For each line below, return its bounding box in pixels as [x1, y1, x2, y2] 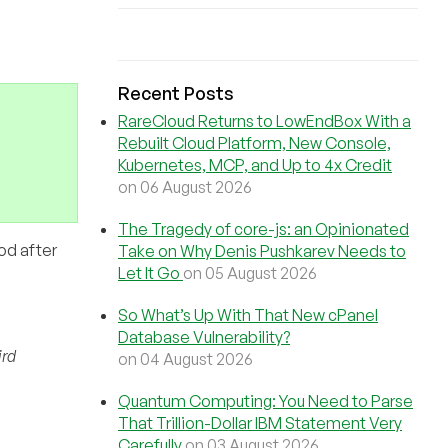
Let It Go [118, 263, 183, 283]
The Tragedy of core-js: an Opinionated [118, 219, 409, 239]
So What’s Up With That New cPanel [118, 305, 378, 325]
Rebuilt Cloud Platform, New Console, [118, 133, 391, 153]
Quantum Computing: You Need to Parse [118, 391, 413, 411]
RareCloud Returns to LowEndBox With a [118, 111, 411, 131]
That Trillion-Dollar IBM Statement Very [118, 413, 402, 433]
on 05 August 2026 [183, 263, 317, 283]
